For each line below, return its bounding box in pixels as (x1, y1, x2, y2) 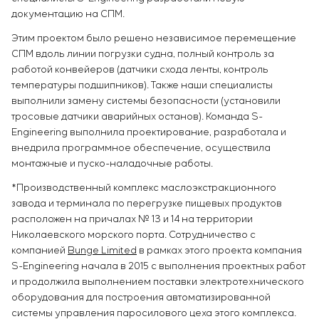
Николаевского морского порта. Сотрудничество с (11, 229, 256, 241)
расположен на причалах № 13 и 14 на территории (11, 214, 253, 226)
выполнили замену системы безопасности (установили (11, 95, 281, 108)
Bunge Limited (68, 245, 137, 257)
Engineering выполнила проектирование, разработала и (11, 127, 286, 139)
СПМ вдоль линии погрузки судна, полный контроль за (11, 48, 274, 61)
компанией (11, 245, 68, 257)
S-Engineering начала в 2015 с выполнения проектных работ (11, 261, 305, 273)
